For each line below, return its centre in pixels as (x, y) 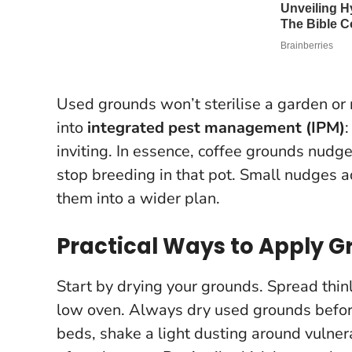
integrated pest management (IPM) (216, 127)
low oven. (93, 310)
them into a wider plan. (138, 198)
